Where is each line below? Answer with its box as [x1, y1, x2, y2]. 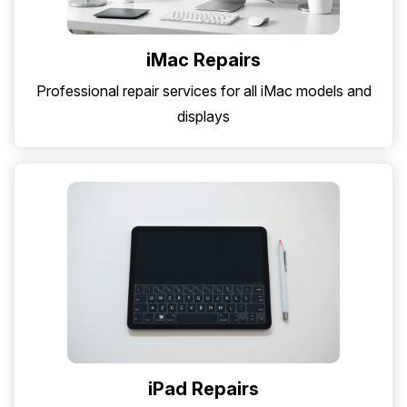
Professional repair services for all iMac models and [35, 82, 372, 101]
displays [177, 107, 230, 126]
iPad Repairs [148, 378, 259, 401]
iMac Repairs [146, 49, 261, 72]
